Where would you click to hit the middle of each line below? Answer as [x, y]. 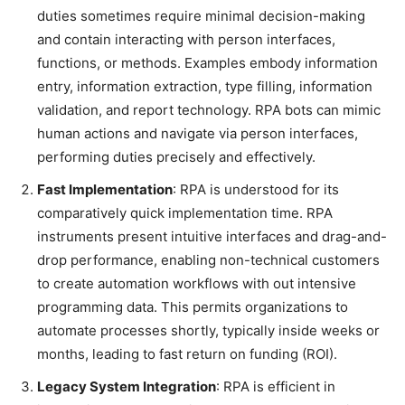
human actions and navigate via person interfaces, [198, 134]
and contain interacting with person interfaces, [186, 40]
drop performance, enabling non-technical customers [208, 260]
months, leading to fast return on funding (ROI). [187, 354]
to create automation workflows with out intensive [197, 284]
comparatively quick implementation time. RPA [185, 213]
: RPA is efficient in [276, 387]
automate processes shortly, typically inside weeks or [208, 331]
